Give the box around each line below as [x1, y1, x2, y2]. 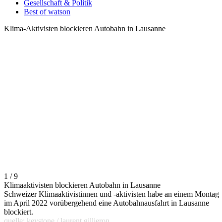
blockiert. [4, 208, 33, 217]
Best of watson [24, 7, 70, 16]
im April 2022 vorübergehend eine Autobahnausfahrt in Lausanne [4, 199, 209, 208]
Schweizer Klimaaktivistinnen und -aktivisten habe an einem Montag [4, 190, 219, 199]
